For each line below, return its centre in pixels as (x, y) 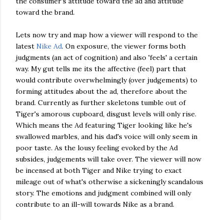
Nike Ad (49, 46)
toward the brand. (45, 12)
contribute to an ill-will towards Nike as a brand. (95, 204)
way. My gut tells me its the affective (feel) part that (101, 69)
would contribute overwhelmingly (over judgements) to (107, 80)
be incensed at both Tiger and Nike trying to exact (99, 170)
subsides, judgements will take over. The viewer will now (109, 159)
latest (26, 46)
